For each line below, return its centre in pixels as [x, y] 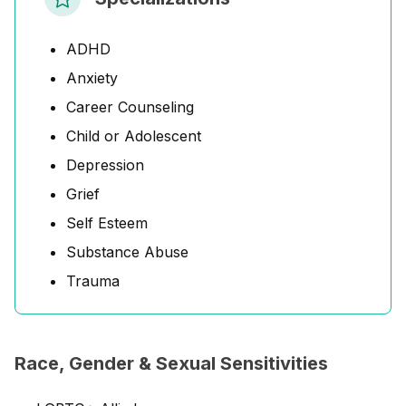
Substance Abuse [127, 252]
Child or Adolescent [134, 136]
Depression [105, 165]
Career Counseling [130, 107]
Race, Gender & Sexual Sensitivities [171, 363]
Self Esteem [107, 223]
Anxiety [92, 78]
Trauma [93, 281]
